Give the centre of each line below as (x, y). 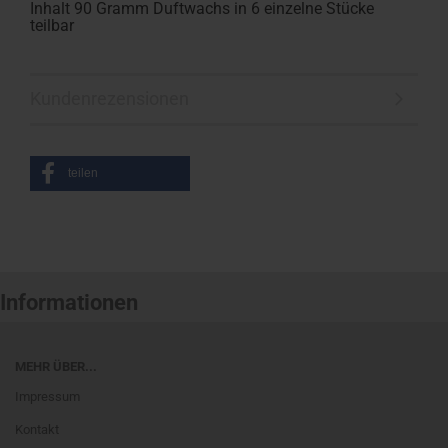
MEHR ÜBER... (56, 366)
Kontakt (37, 429)
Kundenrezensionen (109, 98)
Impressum (47, 396)
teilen (83, 173)
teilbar (52, 25)
